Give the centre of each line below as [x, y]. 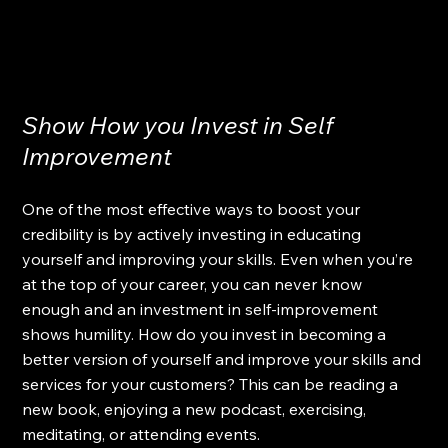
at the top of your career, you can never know [194, 283]
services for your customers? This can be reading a [212, 383]
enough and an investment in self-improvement [202, 308]
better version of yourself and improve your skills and [224, 358]
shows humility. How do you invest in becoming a [206, 333]
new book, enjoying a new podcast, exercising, [196, 408]
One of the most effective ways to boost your [193, 208]
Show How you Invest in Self [180, 124]
